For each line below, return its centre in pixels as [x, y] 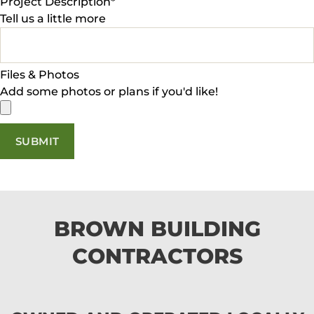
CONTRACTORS [157, 257]
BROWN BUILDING [157, 229]
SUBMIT [37, 141]
